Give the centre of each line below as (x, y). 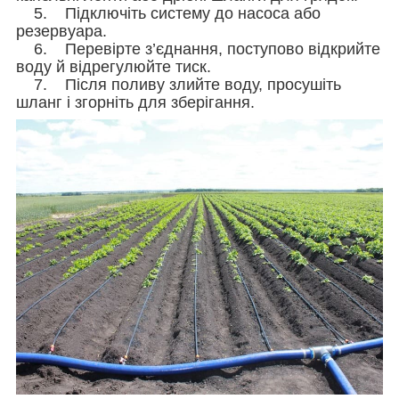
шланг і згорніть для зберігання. (135, 102)
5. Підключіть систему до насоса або (168, 13)
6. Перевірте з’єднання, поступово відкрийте (198, 49)
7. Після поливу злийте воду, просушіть (179, 84)
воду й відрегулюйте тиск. (114, 66)
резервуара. (61, 31)
